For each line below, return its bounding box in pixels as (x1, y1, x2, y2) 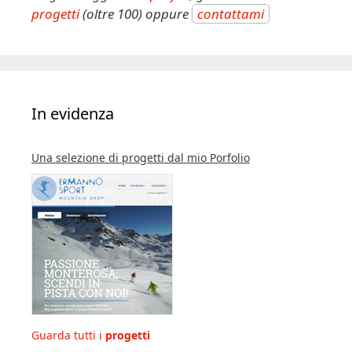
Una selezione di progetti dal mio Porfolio (31, 150, 250, 165)
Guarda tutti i (31, 328, 105, 343)
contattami (197, 5, 264, 23)
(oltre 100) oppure (79, 5, 192, 23)
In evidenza (31, 103, 114, 124)
